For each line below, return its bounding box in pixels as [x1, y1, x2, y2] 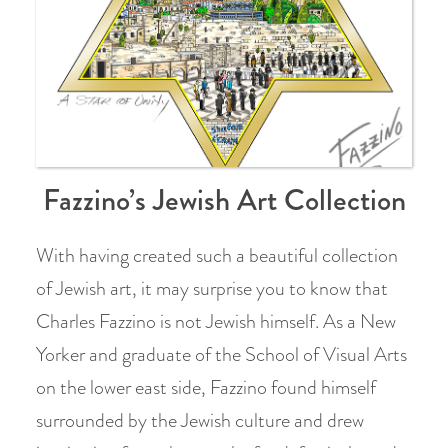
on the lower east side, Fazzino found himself [36, 373, 376, 402]
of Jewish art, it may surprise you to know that [36, 274, 388, 303]
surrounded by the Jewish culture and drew [36, 406, 364, 435]
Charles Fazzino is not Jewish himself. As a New [36, 307, 396, 336]
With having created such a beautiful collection [36, 241, 398, 270]
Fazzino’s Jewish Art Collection [42, 178, 406, 222]
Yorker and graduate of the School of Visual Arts [36, 340, 407, 369]
